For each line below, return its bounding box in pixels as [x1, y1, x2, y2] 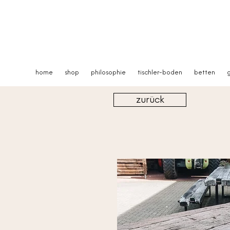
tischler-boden [137, 69, 182, 76]
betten [194, 69, 215, 76]
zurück [136, 94, 164, 106]
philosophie [90, 69, 126, 76]
